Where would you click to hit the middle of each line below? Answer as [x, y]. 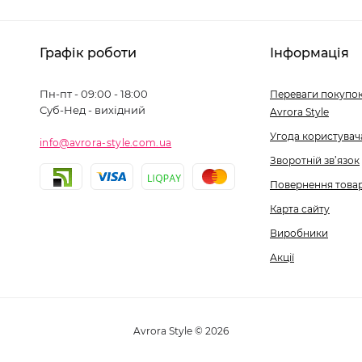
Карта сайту [300, 209]
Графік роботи [88, 53]
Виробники [299, 233]
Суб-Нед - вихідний [93, 110]
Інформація [309, 53]
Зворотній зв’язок [315, 160]
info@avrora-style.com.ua [106, 143]
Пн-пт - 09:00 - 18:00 [94, 94]
